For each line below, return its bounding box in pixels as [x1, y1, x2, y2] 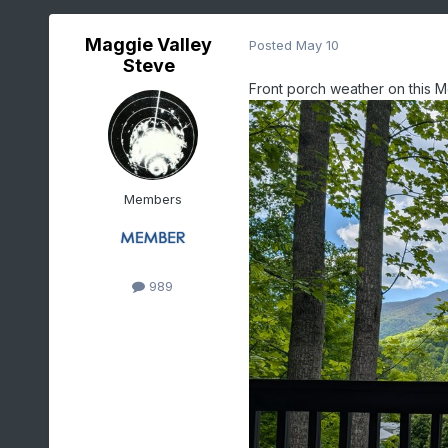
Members [123, 190, 182, 207]
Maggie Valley [85, 33, 213, 55]
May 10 [295, 37, 339, 54]
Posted [248, 37, 296, 54]
